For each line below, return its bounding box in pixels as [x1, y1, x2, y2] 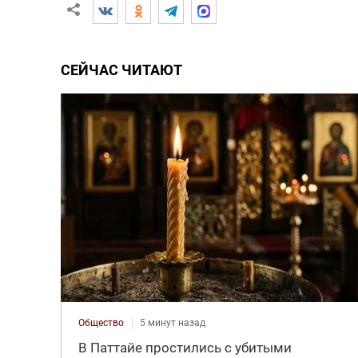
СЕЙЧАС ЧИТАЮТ [60, 61, 182, 78]
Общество [78, 316, 124, 328]
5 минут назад [139, 316, 205, 328]
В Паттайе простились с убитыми [78, 339, 292, 356]
